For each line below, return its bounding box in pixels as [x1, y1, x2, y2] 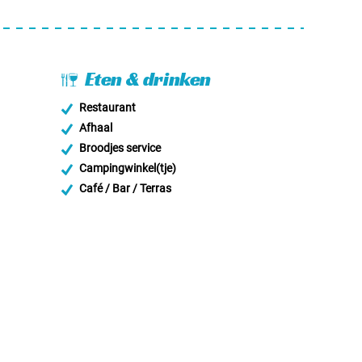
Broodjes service [77, 141, 161, 155]
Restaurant [77, 101, 136, 115]
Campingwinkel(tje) [77, 162, 176, 175]
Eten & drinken [81, 67, 211, 92]
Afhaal [77, 121, 112, 135]
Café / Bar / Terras [77, 182, 171, 196]
